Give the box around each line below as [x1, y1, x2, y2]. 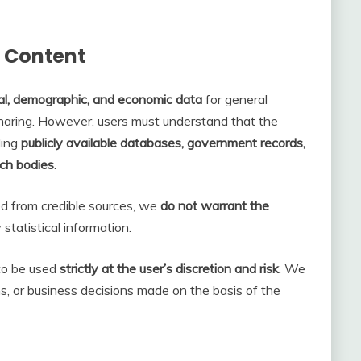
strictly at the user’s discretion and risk [60, 259, 279, 276]
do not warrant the [160, 197, 269, 214]
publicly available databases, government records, [21, 134, 305, 151]
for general [202, 90, 268, 107]
